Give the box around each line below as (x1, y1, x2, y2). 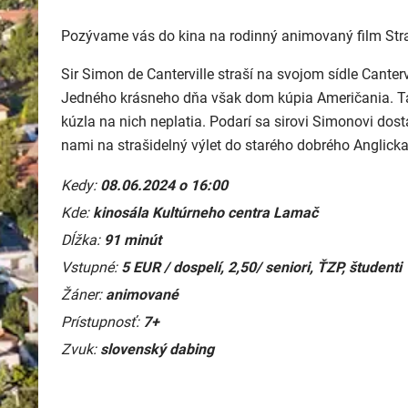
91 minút (104, 231, 161, 249)
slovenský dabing (100, 341, 214, 358)
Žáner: (61, 286, 106, 303)
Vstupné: (61, 259, 121, 276)
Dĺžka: (61, 231, 104, 249)
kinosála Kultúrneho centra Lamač (93, 204, 318, 221)
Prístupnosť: (61, 313, 143, 331)
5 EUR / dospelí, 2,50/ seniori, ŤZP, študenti (121, 259, 402, 276)
